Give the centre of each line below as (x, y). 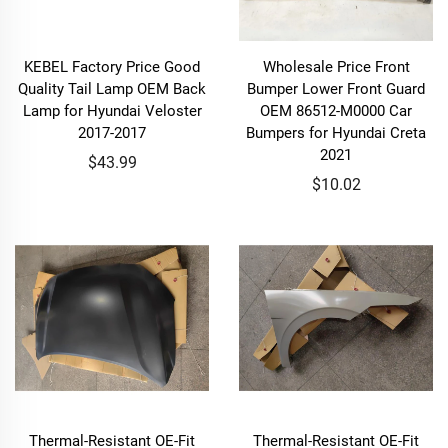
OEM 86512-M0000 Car (336, 111)
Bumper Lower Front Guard (336, 89)
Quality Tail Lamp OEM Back (112, 89)
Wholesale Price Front (336, 67)
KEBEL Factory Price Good (112, 67)
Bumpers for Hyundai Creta (336, 133)
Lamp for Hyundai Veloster (112, 111)
